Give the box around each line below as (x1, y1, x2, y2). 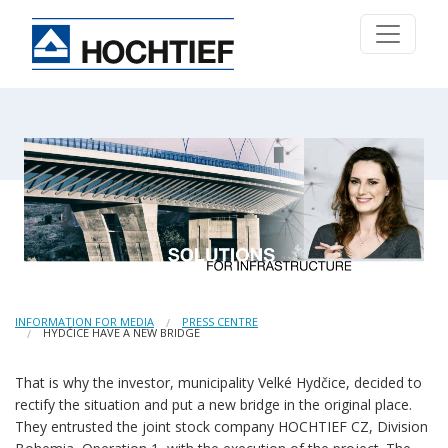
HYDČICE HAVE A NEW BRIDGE (43, 325, 200, 341)
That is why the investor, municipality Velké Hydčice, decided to (15, 373, 422, 393)
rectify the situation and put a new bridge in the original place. (15, 395, 412, 415)
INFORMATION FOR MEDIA (15, 314, 154, 330)
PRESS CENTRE (182, 314, 258, 330)
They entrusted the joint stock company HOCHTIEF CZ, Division (15, 417, 428, 437)
